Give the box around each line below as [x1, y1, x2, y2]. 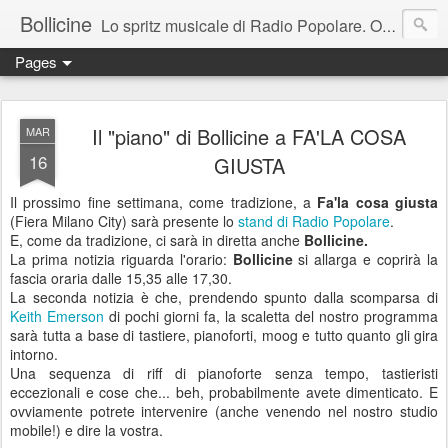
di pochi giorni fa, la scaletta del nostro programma [104, 306, 438, 326]
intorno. [10, 344, 58, 364]
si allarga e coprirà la [292, 249, 438, 269]
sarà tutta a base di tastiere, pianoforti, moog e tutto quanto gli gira [10, 325, 438, 345]
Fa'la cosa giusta [317, 192, 439, 212]
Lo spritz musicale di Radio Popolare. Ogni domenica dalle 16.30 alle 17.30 [101, 14, 382, 37]
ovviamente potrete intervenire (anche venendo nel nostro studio [10, 401, 438, 421]
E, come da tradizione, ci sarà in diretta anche [10, 230, 304, 250]
